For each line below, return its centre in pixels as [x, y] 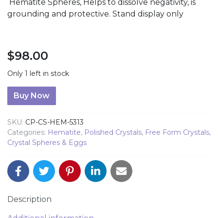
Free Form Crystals [177, 133]
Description [29, 200]
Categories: [27, 133]
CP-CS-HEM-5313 [54, 122]
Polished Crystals [113, 133]
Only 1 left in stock [38, 74]
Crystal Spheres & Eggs [47, 143]
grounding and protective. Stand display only [95, 14]
